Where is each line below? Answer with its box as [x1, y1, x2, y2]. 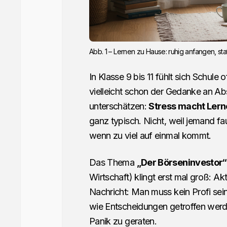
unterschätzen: [89, 100, 149, 111]
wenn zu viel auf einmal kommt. [89, 130, 211, 141]
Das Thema [89, 157, 137, 168]
